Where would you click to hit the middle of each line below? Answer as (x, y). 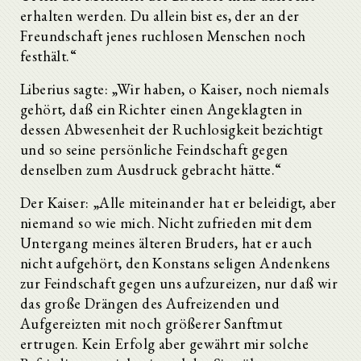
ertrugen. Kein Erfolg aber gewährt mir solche (164, 343)
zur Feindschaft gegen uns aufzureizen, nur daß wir (179, 283)
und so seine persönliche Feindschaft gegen (154, 149)
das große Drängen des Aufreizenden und (150, 303)
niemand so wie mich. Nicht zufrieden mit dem (166, 222)
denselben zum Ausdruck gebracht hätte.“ (151, 169)
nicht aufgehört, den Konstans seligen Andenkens (175, 263)
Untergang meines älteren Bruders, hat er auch (166, 243)
